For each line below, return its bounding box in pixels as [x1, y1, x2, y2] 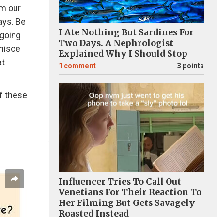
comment [64, 62, 96, 70]
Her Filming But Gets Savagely [59, 198, 195, 208]
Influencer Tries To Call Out [59, 176, 181, 187]
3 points [177, 62, 204, 70]
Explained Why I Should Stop [59, 48, 187, 59]
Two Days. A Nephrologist [59, 38, 173, 48]
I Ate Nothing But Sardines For [59, 27, 194, 38]
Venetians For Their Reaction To [59, 187, 201, 198]
